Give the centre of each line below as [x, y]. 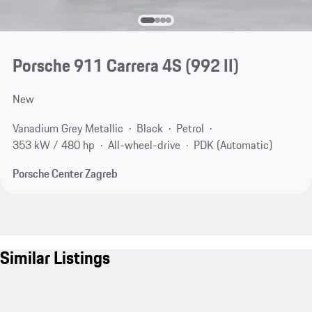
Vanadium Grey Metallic [68, 128]
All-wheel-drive [144, 145]
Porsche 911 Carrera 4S [97, 66]
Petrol [190, 128]
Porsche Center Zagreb [65, 174]
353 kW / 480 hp [53, 145]
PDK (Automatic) [233, 145]
